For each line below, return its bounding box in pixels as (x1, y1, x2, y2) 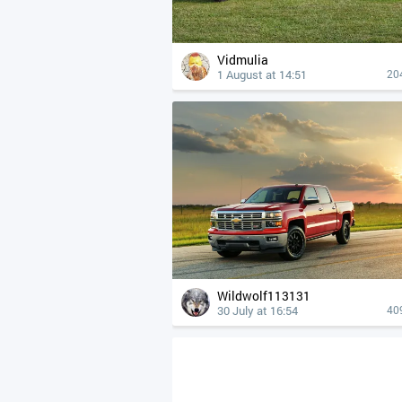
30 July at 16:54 (217, 302, 298, 319)
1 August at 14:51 (217, 66, 307, 83)
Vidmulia (225, 51, 268, 68)
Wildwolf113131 (228, 287, 310, 304)
